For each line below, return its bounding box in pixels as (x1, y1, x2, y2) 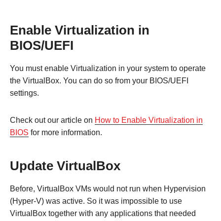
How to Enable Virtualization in (95, 115, 203, 124)
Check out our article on (10, 115, 95, 124)
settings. (10, 88, 39, 97)
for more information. (29, 128, 102, 137)
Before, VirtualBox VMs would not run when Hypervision (10, 184, 206, 193)
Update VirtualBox (10, 158, 120, 173)
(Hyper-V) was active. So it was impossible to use (10, 196, 182, 205)
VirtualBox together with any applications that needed (10, 209, 196, 218)
